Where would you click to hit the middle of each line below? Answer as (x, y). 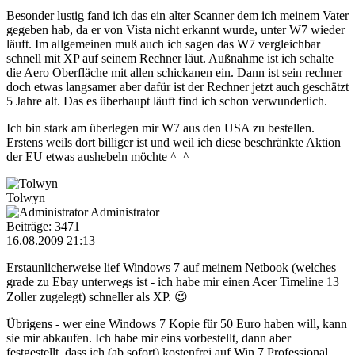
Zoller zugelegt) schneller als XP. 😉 (97, 296)
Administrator (125, 212)
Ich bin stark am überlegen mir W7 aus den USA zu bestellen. (160, 128)
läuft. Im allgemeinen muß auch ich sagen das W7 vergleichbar (163, 44)
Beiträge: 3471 (43, 226)
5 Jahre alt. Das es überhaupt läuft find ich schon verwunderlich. (167, 101)
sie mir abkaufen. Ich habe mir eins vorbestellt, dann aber (149, 338)
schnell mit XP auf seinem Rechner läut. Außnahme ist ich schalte (170, 58)
